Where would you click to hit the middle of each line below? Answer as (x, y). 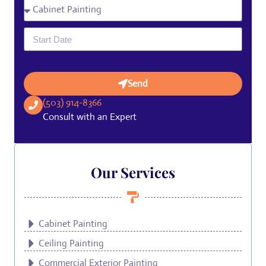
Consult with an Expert (90, 117)
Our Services (133, 172)
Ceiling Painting (71, 243)
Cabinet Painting (73, 224)
